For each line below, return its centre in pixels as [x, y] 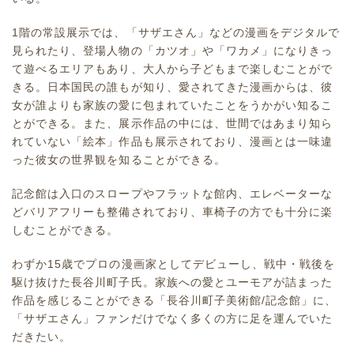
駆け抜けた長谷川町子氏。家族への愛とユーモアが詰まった [173, 282]
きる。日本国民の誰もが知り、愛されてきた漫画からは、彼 [173, 87]
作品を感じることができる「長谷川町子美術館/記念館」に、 [175, 301]
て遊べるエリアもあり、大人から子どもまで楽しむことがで [173, 69]
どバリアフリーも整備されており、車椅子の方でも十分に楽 [173, 212]
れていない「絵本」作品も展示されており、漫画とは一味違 [173, 142]
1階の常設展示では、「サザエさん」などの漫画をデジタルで [176, 33]
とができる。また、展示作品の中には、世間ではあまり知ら [173, 124]
